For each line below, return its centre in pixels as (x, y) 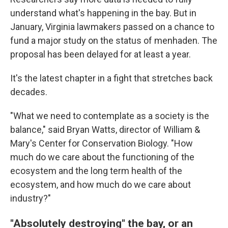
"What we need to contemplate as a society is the (110, 116)
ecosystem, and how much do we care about (101, 185)
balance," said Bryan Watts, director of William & (105, 130)
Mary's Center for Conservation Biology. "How (102, 144)
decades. (29, 92)
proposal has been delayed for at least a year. (101, 54)
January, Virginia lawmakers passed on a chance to (112, 27)
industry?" (31, 198)
